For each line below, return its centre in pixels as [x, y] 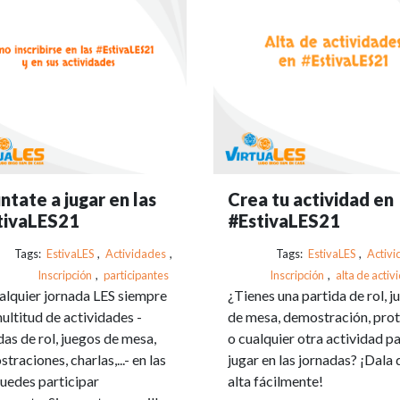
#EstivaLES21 [284, 220]
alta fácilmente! [275, 380]
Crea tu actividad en [311, 199]
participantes [136, 275]
